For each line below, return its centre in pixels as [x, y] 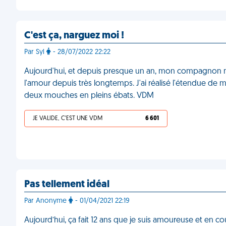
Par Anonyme [46, 201]
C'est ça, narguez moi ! [74, 36]
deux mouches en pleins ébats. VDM [89, 96]
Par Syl [35, 52]
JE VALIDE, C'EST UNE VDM [68, 119]
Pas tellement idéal [67, 185]
